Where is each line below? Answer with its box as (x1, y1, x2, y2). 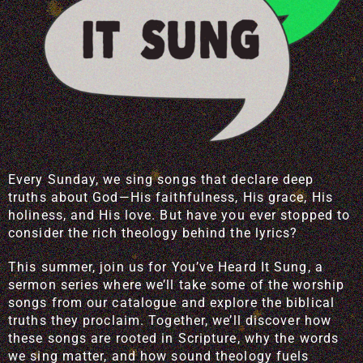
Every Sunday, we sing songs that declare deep (8, 172, 314, 187)
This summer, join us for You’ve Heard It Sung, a (8, 259, 323, 275)
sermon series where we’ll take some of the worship (8, 277, 345, 293)
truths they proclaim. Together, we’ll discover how (8, 313, 332, 328)
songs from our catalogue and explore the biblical (8, 295, 335, 310)
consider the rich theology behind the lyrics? (8, 225, 298, 241)
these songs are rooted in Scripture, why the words (8, 331, 340, 346)
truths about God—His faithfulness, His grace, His (8, 190, 333, 205)
